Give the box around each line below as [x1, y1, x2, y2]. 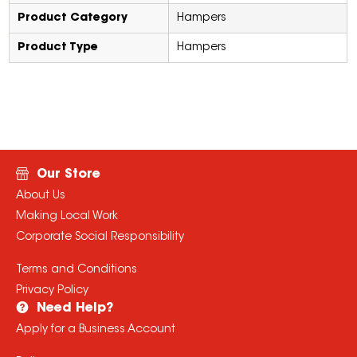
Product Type [18, 42, 99, 54]
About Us [15, 190, 65, 202]
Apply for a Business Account [15, 324, 175, 336]
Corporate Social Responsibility [15, 232, 184, 244]
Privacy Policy [15, 285, 88, 297]
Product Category [18, 13, 128, 25]
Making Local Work [15, 211, 118, 223]
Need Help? [36, 302, 113, 316]
